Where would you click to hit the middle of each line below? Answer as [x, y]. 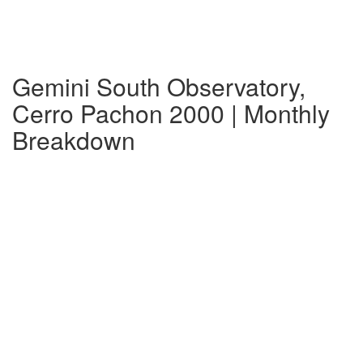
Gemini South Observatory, [159, 86]
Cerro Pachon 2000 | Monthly [171, 113]
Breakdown [74, 140]
